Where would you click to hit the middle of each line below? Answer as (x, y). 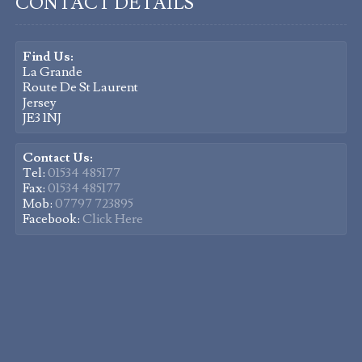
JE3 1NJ (42, 118)
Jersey (39, 102)
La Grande (52, 72)
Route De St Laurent (80, 87)
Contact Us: (57, 158)
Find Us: (48, 56)
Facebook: (52, 219)
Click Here (112, 219)
